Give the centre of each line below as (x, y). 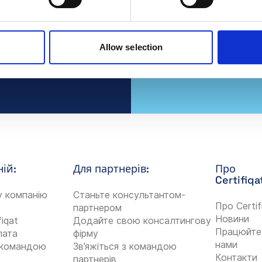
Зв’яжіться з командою (125, 246)
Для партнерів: (111, 168)
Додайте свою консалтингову (142, 220)
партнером (97, 207)
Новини (232, 218)
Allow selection (131, 47)
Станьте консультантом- (129, 194)
